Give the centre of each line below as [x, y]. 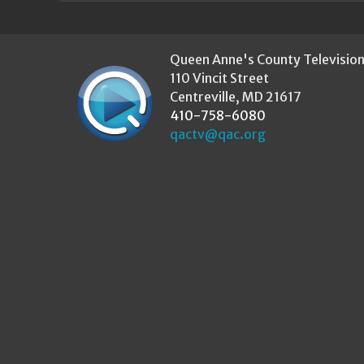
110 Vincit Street [220, 78]
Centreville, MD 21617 [236, 97]
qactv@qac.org [218, 134]
